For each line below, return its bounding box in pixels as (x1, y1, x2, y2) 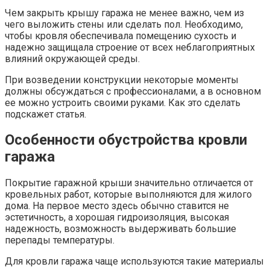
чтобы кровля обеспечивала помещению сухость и (5, 30, 236, 42)
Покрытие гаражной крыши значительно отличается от (5, 177, 253, 189)
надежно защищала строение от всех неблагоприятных (5, 41, 255, 53)
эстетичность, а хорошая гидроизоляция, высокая (5, 212, 229, 224)
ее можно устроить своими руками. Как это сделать (5, 96, 240, 108)
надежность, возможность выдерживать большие (5, 223, 236, 235)
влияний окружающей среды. (5, 52, 140, 64)
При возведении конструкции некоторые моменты (5, 74, 239, 86)
